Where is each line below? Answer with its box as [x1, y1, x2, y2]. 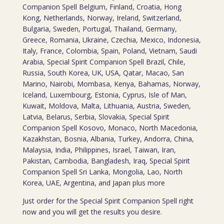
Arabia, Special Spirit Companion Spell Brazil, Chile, [22, 57, 185, 66]
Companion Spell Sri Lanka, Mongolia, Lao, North [22, 167, 182, 176]
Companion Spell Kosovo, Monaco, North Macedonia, [22, 123, 198, 132]
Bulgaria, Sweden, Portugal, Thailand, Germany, [22, 24, 177, 33]
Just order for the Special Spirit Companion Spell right [22, 196, 193, 205]
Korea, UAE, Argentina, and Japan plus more [22, 178, 165, 187]
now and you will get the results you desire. [22, 207, 162, 216]
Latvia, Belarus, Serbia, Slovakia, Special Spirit [22, 112, 169, 121]
